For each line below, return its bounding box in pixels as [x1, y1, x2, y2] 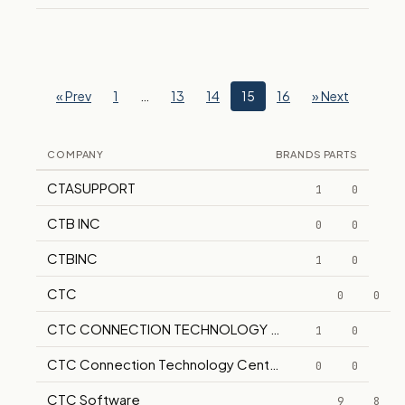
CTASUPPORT [47, 179, 136, 197]
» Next [312, 88, 349, 105]
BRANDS [275, 148, 322, 161]
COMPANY [47, 148, 105, 161]
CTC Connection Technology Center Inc [47, 355, 304, 373]
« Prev [56, 88, 91, 105]
